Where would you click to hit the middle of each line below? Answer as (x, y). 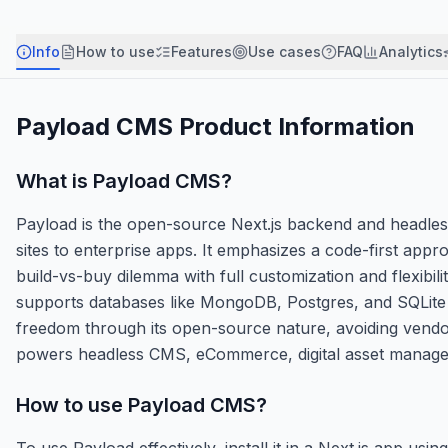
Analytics (411, 51)
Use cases (284, 51)
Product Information (294, 126)
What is (54, 180)
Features (201, 51)
